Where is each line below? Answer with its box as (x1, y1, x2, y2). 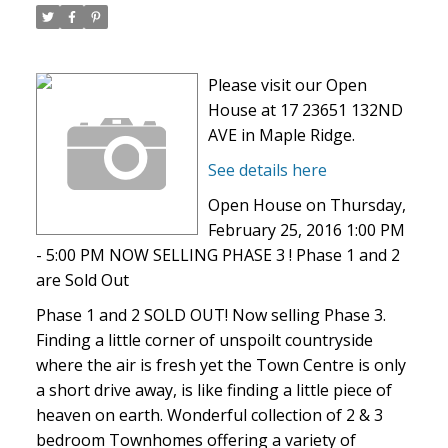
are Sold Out (35, 269, 129, 292)
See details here (207, 159, 327, 182)
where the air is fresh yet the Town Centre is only (35, 354, 406, 377)
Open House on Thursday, (207, 194, 406, 217)
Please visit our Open (207, 74, 367, 97)
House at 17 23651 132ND (207, 99, 403, 122)
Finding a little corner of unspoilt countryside (35, 329, 373, 352)
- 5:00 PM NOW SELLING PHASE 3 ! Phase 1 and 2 (35, 244, 400, 267)
